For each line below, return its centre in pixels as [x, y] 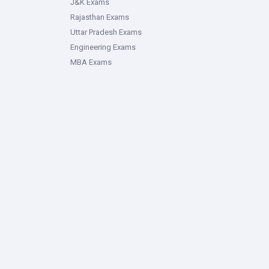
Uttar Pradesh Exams [106, 32]
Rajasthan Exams [100, 17]
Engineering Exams [103, 47]
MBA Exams [91, 62]
